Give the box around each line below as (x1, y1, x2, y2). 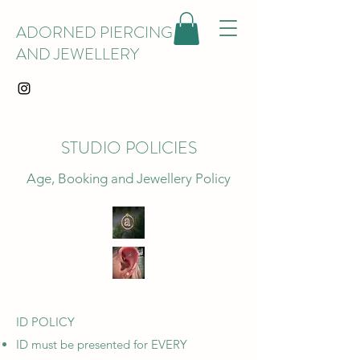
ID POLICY (16, 314, 75, 329)
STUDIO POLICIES (60, 136, 197, 160)
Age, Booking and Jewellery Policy (27, 170, 231, 186)
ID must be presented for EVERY (16, 337, 187, 352)
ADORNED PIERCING (16, 21, 173, 44)
